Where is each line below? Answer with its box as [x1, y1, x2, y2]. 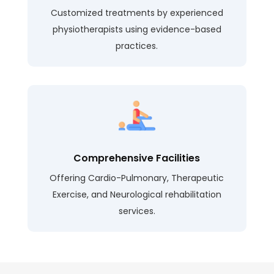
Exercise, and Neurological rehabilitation [52, 188, 221, 201]
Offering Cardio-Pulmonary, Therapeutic [50, 172, 224, 185]
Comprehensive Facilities [73, 151, 201, 166]
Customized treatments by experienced [50, 7, 223, 20]
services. [118, 205, 155, 218]
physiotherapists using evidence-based [52, 23, 221, 36]
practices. [116, 40, 158, 53]
